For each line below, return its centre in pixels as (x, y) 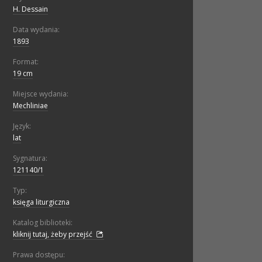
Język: (22, 126)
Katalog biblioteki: (43, 223)
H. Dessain (30, 9)
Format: (26, 62)
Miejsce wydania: (41, 94)
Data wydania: (36, 30)
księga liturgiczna (41, 202)
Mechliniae (30, 106)
